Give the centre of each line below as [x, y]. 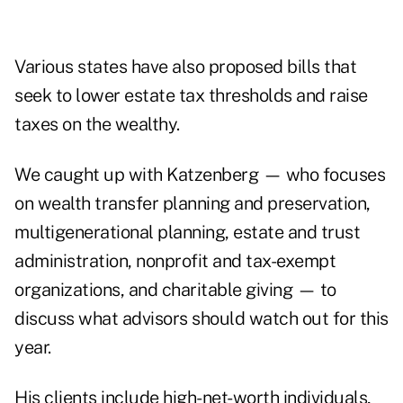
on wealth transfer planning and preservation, [193, 204]
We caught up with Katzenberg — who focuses [200, 175]
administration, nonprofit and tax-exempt [175, 261]
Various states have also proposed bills [167, 67]
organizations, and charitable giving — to [175, 290]
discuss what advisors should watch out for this [201, 319]
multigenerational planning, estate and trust [187, 233]
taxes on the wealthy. [97, 125]
